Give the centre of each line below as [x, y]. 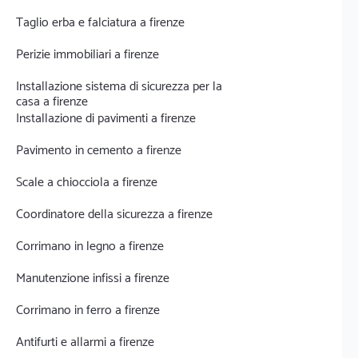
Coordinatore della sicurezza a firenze [114, 215]
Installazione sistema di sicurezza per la [119, 87]
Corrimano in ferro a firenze [88, 310]
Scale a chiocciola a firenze [87, 183]
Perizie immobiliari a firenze [88, 55]
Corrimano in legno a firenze [90, 247]
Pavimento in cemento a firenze [99, 151]
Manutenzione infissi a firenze [93, 278]
